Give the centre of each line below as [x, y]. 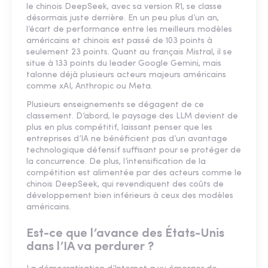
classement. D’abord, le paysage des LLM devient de [132, 117]
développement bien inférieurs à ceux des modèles [130, 196]
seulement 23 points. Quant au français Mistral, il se [129, 53]
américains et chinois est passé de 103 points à [119, 41]
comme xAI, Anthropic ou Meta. [89, 87]
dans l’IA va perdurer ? [90, 247]
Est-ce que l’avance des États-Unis [125, 234]
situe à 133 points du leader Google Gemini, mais [124, 64]
